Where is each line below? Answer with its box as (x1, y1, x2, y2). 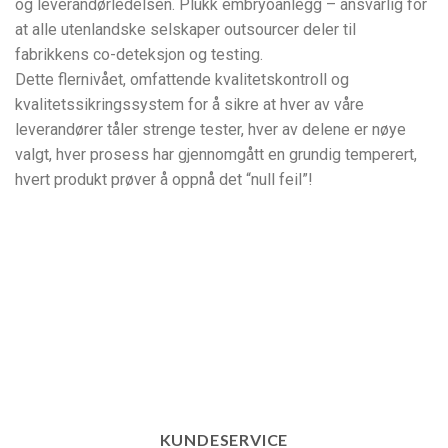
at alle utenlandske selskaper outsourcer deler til (15, 19, 356, 39)
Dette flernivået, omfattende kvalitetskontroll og (15, 69, 349, 89)
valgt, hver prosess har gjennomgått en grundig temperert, (15, 144, 417, 164)
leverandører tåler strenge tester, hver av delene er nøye (15, 119, 406, 139)
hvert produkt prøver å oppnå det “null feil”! (15, 169, 313, 189)
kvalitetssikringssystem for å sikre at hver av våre (15, 94, 364, 114)
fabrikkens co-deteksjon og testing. (15, 44, 263, 64)
